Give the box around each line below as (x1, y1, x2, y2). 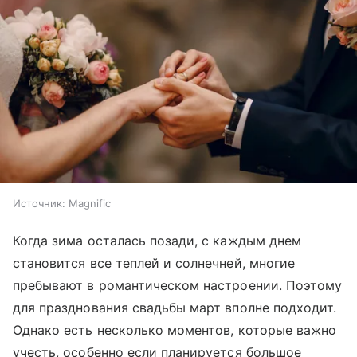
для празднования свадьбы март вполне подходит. (13, 300, 337, 316)
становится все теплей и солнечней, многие (13, 255, 295, 272)
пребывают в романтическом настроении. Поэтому (13, 277, 343, 294)
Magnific (69, 197, 111, 210)
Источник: (13, 197, 65, 210)
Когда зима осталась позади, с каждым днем (13, 233, 301, 249)
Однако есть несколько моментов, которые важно (13, 322, 337, 339)
